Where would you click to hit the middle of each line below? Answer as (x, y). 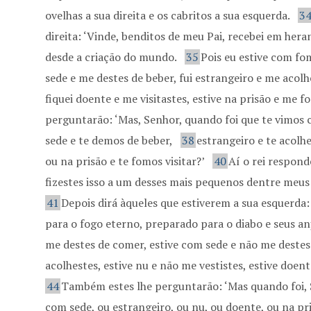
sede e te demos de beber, (110, 140)
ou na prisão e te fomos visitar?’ (126, 161)
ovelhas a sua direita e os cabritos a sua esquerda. (169, 15)
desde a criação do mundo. (112, 57)
